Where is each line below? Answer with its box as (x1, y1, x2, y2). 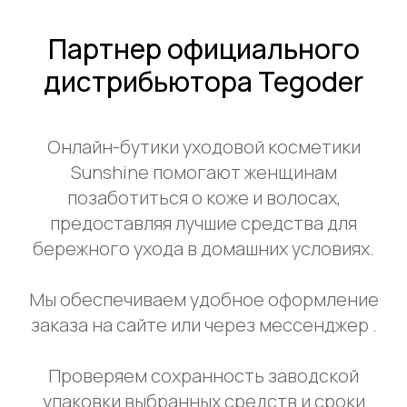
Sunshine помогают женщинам (70, 159, 337, 184)
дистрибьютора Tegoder (44, 62, 363, 100)
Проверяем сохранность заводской (48, 362, 359, 388)
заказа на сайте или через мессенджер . (30, 312, 377, 337)
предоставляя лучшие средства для (50, 210, 357, 235)
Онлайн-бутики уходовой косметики (46, 134, 361, 159)
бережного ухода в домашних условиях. (33, 235, 374, 261)
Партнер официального (47, 29, 360, 67)
